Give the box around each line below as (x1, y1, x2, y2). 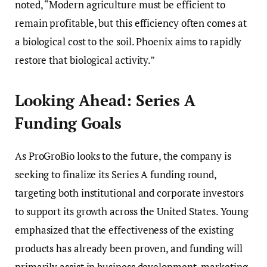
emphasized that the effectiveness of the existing (15, 222, 234, 237)
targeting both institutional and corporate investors (15, 185, 244, 200)
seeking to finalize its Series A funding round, (15, 167, 217, 181)
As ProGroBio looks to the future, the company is (15, 148, 231, 163)
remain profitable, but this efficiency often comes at (15, 15, 247, 30)
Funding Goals (15, 113, 122, 133)
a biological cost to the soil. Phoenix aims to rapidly (15, 34, 242, 48)
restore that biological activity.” (15, 52, 156, 67)
